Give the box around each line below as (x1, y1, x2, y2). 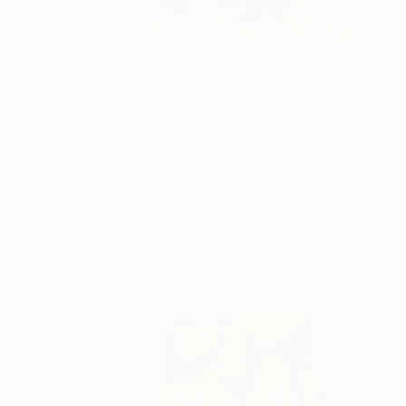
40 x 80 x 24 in (259, 160, 352, 177)
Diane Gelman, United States (51, 140, 222, 157)
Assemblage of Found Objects (51, 160, 233, 177)
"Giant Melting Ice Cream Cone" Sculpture (51, 119, 351, 138)
